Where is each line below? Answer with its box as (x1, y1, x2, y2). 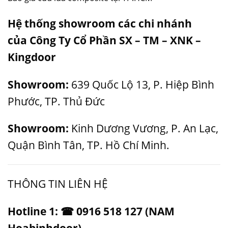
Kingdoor (8, 49, 56, 64)
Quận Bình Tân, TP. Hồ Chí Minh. (8, 138, 169, 153)
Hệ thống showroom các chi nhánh (8, 16, 192, 31)
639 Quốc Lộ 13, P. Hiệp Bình (71, 77, 214, 92)
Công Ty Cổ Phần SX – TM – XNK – (30, 33, 201, 47)
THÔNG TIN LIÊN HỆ (8, 176, 108, 191)
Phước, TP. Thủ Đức (8, 94, 105, 108)
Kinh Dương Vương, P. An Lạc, (69, 121, 218, 136)
